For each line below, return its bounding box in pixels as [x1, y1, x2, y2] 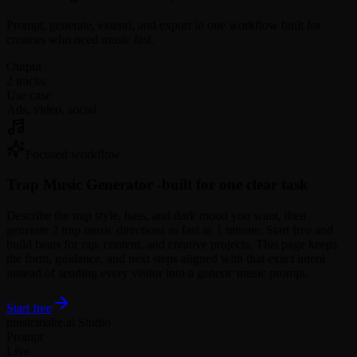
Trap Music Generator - [6, 176, 162, 194]
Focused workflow [25, 147, 120, 161]
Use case [6, 88, 51, 102]
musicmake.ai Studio [6, 316, 111, 330]
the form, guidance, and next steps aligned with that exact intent [6, 252, 325, 266]
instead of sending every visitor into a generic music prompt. [6, 266, 308, 280]
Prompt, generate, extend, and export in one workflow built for [6, 18, 321, 32]
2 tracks [6, 73, 45, 88]
